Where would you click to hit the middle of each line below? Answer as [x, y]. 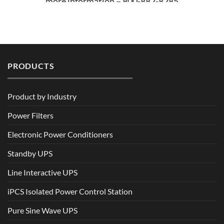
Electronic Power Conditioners [60, 134]
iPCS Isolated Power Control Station [70, 191]
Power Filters [30, 115]
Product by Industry [42, 96]
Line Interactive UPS [42, 172]
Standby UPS [30, 153]
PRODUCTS [31, 66]
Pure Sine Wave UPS [42, 210]
